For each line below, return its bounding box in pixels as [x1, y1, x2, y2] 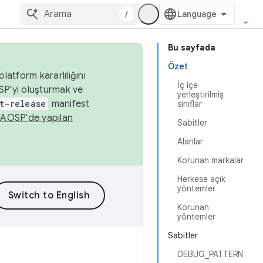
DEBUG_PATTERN [177, 249, 243, 259]
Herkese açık [177, 174, 225, 184]
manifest [49, 98, 90, 110]
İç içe [177, 80, 198, 90]
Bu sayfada [168, 42, 215, 53]
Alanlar [177, 136, 203, 147]
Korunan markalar [177, 155, 244, 166]
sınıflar [177, 99, 202, 109]
